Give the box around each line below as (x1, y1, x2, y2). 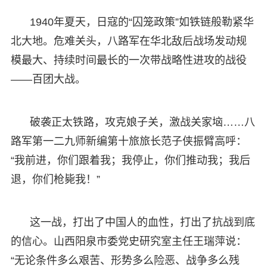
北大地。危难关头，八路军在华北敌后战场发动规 (10, 35, 247, 47)
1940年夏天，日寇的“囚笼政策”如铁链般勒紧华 (29, 15, 254, 28)
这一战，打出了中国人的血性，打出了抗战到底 (29, 216, 255, 228)
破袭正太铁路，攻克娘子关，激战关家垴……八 (29, 116, 255, 128)
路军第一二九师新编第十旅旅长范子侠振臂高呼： (10, 135, 247, 147)
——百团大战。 (10, 73, 86, 85)
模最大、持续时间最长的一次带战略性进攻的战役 (10, 54, 247, 66)
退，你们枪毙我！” (10, 173, 100, 185)
